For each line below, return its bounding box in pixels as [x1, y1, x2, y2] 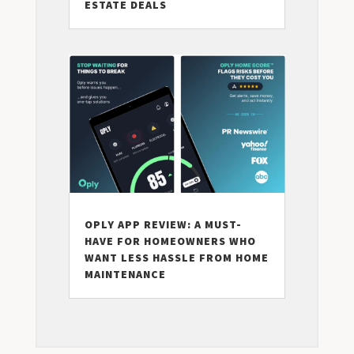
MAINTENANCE [84, 267, 166, 281]
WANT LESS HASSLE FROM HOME [84, 250, 269, 265]
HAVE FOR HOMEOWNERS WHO [84, 234, 256, 248]
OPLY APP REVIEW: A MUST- [84, 217, 242, 232]
